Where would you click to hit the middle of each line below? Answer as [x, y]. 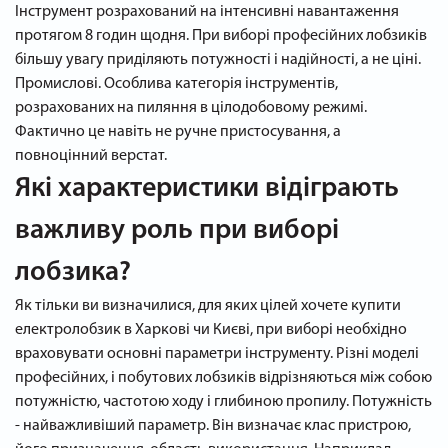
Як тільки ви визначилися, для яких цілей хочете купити [208, 306]
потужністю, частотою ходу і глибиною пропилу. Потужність [223, 402]
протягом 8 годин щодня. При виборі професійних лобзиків [221, 36]
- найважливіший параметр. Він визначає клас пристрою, [213, 426]
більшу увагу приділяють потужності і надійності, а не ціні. [218, 60]
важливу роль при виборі [177, 231]
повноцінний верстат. [91, 156]
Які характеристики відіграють [207, 189]
